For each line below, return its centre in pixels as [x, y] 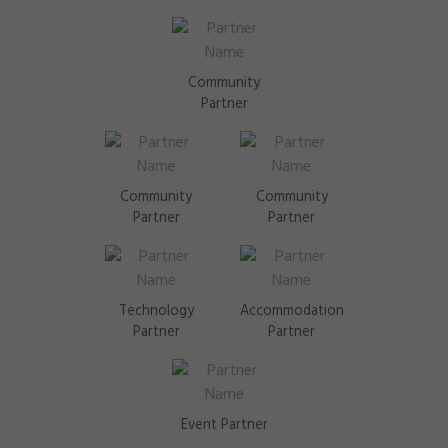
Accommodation [292, 311]
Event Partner [224, 425]
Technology [156, 311]
